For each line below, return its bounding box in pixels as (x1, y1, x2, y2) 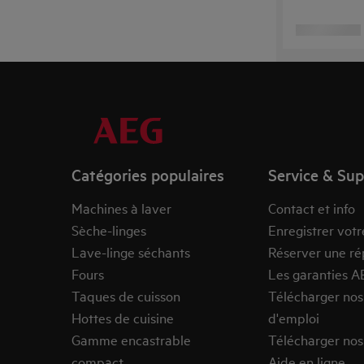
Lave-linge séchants (71, 242, 190, 261)
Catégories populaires (71, 164, 224, 185)
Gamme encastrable (71, 330, 191, 349)
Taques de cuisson (71, 286, 180, 305)
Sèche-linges (71, 220, 146, 239)
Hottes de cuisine (71, 308, 174, 327)
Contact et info (267, 198, 355, 217)
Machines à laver (71, 198, 171, 217)
